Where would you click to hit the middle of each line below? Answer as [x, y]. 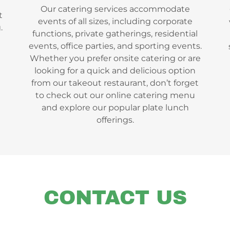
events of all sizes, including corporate [115, 21]
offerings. [115, 120]
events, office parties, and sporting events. [115, 46]
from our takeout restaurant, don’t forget [115, 83]
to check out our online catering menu [115, 95]
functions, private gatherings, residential [115, 33]
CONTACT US [115, 197]
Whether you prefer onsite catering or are [115, 58]
